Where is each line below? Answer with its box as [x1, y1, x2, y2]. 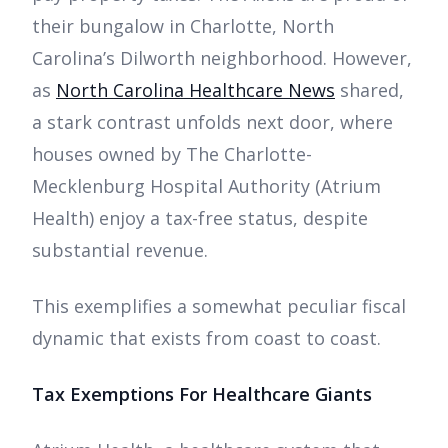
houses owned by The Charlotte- [32, 142, 312, 167]
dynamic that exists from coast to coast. [32, 326, 381, 351]
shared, [335, 78, 404, 103]
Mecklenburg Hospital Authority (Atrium [32, 174, 381, 199]
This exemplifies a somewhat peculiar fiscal [32, 294, 406, 319]
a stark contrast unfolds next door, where [32, 110, 393, 135]
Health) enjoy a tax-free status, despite [32, 206, 368, 231]
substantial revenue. [32, 238, 213, 263]
